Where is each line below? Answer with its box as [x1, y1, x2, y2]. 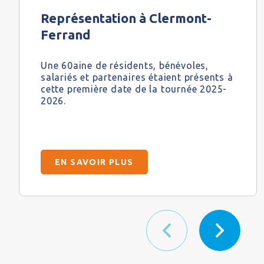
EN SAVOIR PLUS [55, 157, 134, 167]
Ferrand [41, 27, 91, 42]
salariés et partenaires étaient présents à [41, 72, 233, 83]
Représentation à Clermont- [41, 11, 212, 26]
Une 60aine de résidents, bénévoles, [41, 60, 209, 71]
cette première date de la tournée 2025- [41, 84, 227, 95]
